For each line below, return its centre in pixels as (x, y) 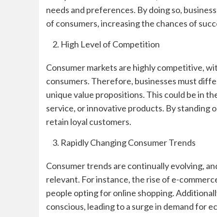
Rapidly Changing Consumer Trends (128, 143)
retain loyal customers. (88, 122)
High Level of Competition (110, 44)
